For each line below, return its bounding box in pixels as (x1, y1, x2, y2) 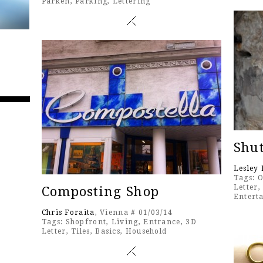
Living (111, 218, 139, 227)
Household (125, 227, 167, 236)
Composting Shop (41, 184, 160, 200)
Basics (95, 227, 121, 236)
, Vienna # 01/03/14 (95, 208, 173, 217)
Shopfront (65, 218, 107, 227)
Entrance (143, 218, 181, 227)
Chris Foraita (41, 208, 95, 217)
